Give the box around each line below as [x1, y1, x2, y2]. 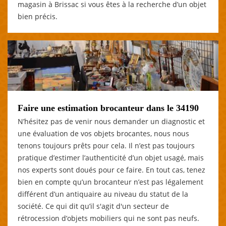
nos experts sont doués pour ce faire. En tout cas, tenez [18, 164, 205, 175]
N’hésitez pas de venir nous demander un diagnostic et [18, 116, 205, 126]
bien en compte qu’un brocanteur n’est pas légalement [18, 177, 203, 187]
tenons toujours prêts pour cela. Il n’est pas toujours [18, 140, 195, 150]
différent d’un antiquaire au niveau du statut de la [18, 189, 188, 199]
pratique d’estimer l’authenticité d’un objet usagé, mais [18, 152, 204, 162]
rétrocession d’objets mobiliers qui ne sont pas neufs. [18, 213, 199, 223]
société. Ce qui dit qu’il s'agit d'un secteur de [18, 201, 169, 211]
